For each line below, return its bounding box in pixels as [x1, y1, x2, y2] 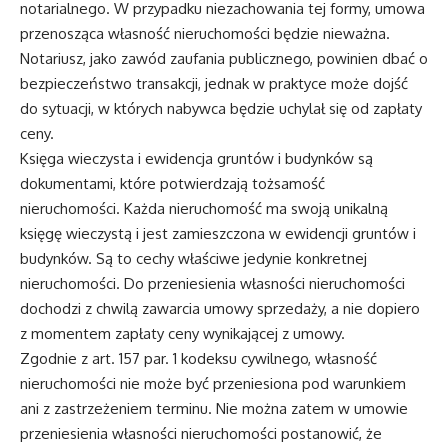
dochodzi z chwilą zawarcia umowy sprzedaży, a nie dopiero [20, 299, 420, 318]
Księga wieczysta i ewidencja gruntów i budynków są [20, 149, 373, 168]
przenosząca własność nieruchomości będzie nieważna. [20, 24, 390, 43]
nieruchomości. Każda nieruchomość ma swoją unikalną [20, 199, 388, 218]
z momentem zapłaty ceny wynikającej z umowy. [20, 324, 345, 343]
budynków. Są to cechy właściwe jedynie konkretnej [20, 249, 367, 268]
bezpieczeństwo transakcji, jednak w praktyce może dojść [20, 74, 408, 93]
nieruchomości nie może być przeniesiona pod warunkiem [20, 374, 406, 393]
